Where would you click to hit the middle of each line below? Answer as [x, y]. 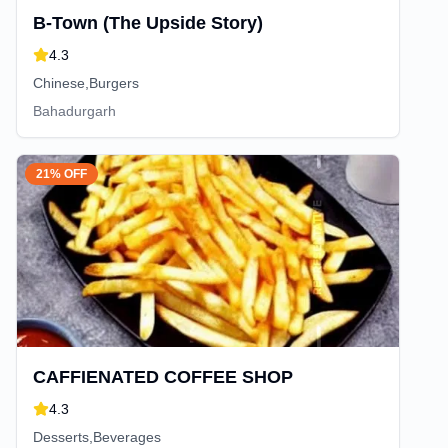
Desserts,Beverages [97, 437]
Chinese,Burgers [86, 83]
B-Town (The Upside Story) [148, 23]
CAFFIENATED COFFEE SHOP [163, 377]
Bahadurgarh [74, 111]
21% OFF [61, 174]
